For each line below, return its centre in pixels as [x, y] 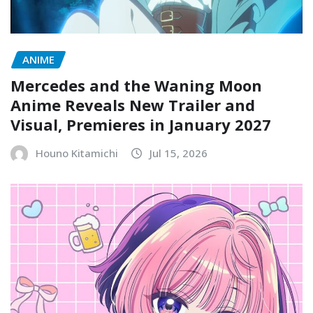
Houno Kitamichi [77, 153]
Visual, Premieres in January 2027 [141, 125]
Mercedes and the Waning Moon [136, 86]
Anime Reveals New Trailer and [133, 105]
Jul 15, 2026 [179, 153]
